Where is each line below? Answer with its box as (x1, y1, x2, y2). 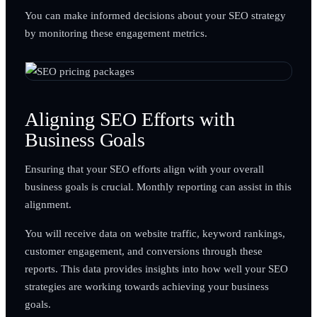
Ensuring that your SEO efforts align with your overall (24, 162, 264, 175)
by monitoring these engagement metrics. (24, 26, 207, 39)
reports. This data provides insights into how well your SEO (24, 262, 288, 275)
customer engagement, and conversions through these (24, 244, 263, 257)
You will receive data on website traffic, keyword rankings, (24, 226, 285, 239)
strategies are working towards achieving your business (24, 279, 269, 292)
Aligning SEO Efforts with (24, 108, 235, 130)
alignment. (24, 197, 71, 210)
